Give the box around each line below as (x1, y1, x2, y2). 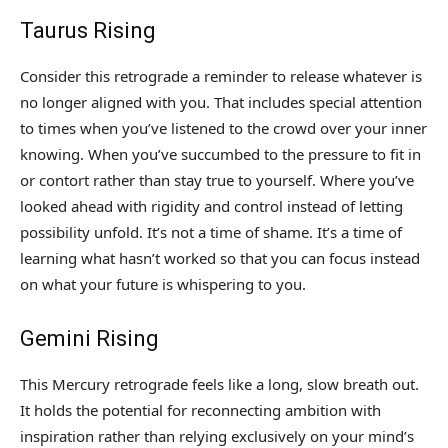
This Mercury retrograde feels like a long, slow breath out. (20, 374, 419, 395)
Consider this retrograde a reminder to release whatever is (20, 66, 422, 87)
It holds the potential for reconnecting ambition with (20, 400, 381, 421)
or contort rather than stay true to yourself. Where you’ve (20, 170, 414, 191)
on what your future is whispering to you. (20, 274, 306, 295)
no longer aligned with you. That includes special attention (20, 92, 422, 113)
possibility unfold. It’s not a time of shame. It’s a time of (20, 222, 402, 243)
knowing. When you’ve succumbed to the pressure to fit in (20, 144, 421, 165)
